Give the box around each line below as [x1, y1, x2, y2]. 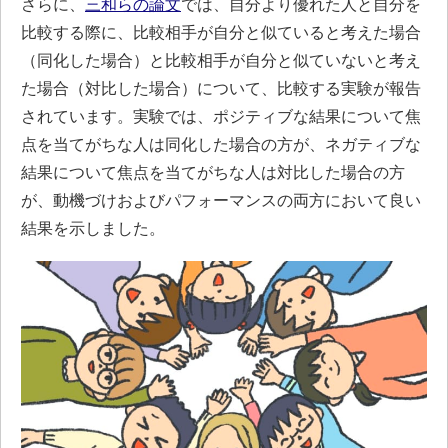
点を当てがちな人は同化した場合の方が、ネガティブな [21, 134, 421, 153]
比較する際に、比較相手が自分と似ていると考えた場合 [21, 22, 421, 41]
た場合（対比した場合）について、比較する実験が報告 [21, 78, 421, 97]
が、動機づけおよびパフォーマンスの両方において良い [21, 190, 421, 209]
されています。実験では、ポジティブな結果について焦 [21, 106, 421, 125]
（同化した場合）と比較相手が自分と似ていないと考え [21, 50, 421, 69]
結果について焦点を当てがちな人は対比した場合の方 [21, 162, 405, 181]
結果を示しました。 [21, 218, 165, 237]
